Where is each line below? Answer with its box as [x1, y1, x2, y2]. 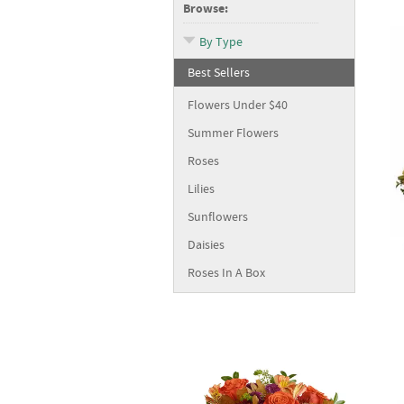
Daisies [188, 236, 225, 252]
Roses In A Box [188, 264, 265, 280]
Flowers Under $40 [188, 96, 288, 113]
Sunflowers [188, 208, 248, 225]
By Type [199, 33, 243, 50]
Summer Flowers [188, 124, 279, 141]
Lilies [188, 180, 215, 197]
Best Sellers [188, 64, 250, 80]
